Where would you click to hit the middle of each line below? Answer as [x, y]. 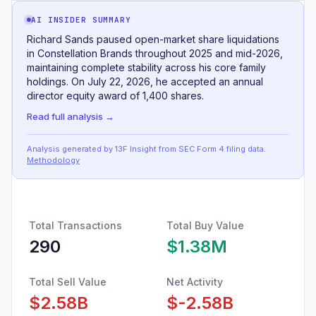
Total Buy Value [205, 225]
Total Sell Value [68, 282]
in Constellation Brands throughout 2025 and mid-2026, [155, 53]
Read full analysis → [71, 116]
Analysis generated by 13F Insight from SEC [111, 149]
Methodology [53, 160]
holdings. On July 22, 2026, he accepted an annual [145, 81]
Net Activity [195, 282]
